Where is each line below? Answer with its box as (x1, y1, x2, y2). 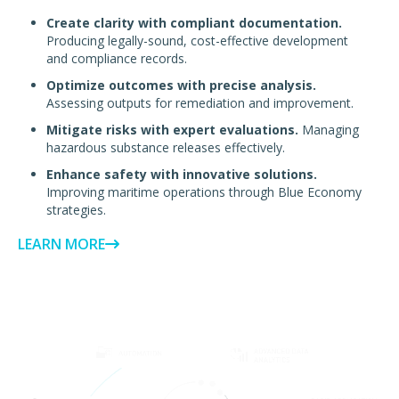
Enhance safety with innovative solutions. (46, 166, 317, 183)
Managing (298, 121, 359, 139)
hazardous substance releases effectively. (46, 139, 285, 157)
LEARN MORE (18, 234, 105, 255)
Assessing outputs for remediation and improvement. (46, 94, 354, 112)
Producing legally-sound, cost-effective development (46, 32, 348, 50)
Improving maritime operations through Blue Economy (46, 183, 362, 201)
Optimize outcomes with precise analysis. (46, 77, 316, 94)
